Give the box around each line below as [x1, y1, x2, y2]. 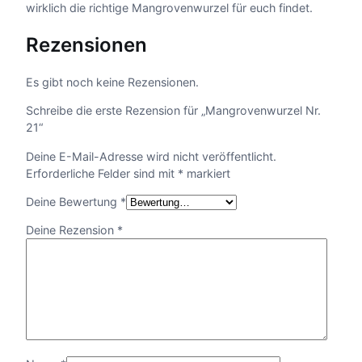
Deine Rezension [26, 223, 117, 238]
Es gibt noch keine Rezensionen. [26, 75, 199, 90]
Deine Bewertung [26, 194, 120, 208]
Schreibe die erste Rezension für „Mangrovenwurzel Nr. [26, 103, 321, 118]
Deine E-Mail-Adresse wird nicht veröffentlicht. [26, 149, 276, 163]
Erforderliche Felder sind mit [26, 166, 178, 180]
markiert [183, 166, 230, 180]
